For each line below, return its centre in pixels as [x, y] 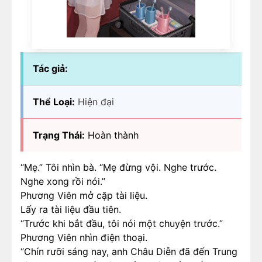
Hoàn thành [112, 135]
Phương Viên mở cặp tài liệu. [84, 195]
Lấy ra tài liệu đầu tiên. [71, 209]
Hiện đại [96, 102]
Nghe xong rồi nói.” [63, 181]
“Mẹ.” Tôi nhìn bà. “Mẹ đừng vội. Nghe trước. [118, 167]
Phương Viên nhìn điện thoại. [84, 237]
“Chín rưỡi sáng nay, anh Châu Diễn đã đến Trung [129, 251]
